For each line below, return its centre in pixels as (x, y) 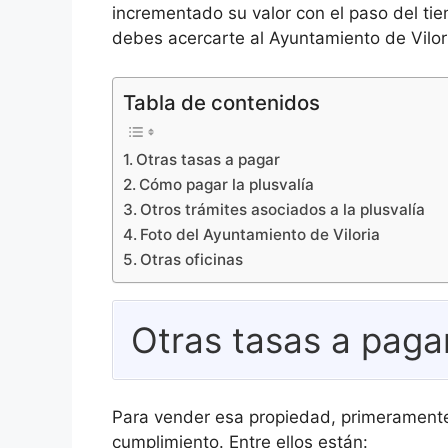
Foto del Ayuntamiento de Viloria (260, 234)
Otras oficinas (192, 259)
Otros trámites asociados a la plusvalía (283, 209)
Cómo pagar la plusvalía (227, 184)
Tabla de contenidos (221, 102)
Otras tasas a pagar (208, 159)
